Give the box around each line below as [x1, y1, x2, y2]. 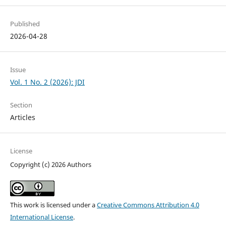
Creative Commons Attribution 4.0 [96, 200, 199, 209]
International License [10, 212, 73, 221]
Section [10, 100, 32, 109]
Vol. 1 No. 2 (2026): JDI [10, 77, 85, 87]
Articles [10, 112, 35, 122]
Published [10, 19, 40, 28]
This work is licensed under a [10, 200, 97, 209]
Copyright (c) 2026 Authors [10, 159, 91, 169]
